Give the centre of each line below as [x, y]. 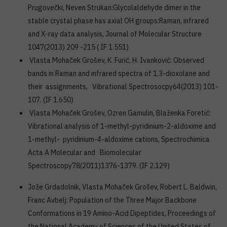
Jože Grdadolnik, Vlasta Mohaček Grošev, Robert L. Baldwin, [122, 187]
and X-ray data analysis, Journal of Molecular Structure [115, 34]
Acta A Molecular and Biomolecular [85, 153]
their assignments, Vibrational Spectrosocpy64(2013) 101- [123, 87]
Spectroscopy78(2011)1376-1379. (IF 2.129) [99, 166]
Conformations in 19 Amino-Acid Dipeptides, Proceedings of [122, 213]
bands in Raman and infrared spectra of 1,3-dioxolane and [119, 73]
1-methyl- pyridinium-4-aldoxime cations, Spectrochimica [119, 139]
